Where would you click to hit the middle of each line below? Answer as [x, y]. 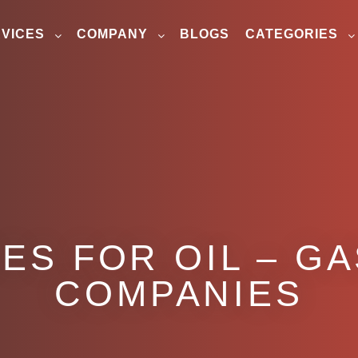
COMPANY [112, 34]
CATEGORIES [292, 34]
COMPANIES [179, 294]
